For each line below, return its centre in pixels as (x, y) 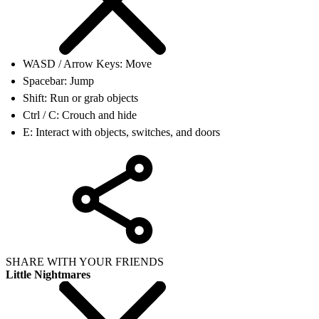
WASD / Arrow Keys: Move (87, 63)
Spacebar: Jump (58, 80)
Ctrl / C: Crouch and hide (80, 115)
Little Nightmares (48, 274)
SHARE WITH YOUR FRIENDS (85, 261)
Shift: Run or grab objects (80, 98)
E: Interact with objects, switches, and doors (121, 132)
